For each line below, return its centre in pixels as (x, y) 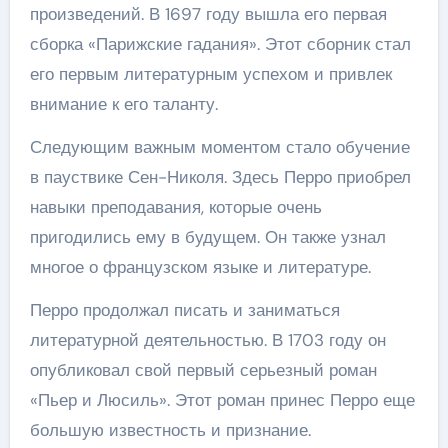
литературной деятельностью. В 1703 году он (207, 339)
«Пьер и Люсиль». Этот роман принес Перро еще (222, 399)
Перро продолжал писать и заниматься (184, 309)
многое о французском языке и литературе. (200, 266)
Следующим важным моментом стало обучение (219, 146)
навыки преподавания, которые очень (175, 206)
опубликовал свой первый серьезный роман (203, 369)
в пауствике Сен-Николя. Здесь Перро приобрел (220, 176)
